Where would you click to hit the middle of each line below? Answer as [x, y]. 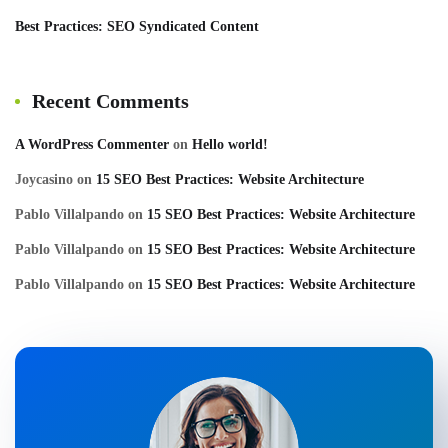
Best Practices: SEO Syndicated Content [137, 27]
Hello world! [230, 145]
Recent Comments [110, 101]
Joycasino [44, 180]
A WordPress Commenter [92, 145]
